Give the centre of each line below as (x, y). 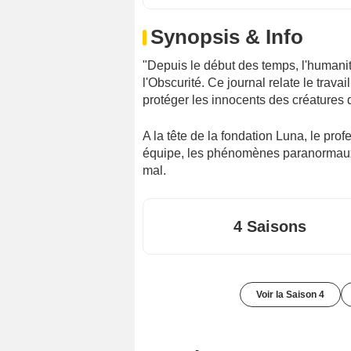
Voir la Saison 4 (290, 294)
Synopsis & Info (227, 36)
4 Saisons (270, 226)
